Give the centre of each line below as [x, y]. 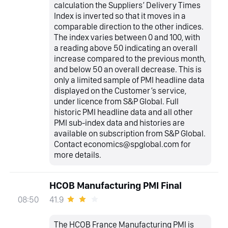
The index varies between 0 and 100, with [127, 37]
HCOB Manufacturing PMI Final [115, 186]
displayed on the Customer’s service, [120, 91]
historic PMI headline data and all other [124, 112]
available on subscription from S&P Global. [130, 134]
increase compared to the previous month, [130, 59]
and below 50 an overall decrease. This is [128, 69]
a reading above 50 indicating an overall [126, 48]
